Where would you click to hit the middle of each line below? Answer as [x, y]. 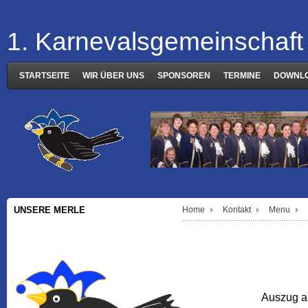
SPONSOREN [184, 76]
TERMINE [242, 76]
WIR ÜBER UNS [113, 76]
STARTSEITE [44, 76]
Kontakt [237, 210]
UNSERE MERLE [49, 210]
